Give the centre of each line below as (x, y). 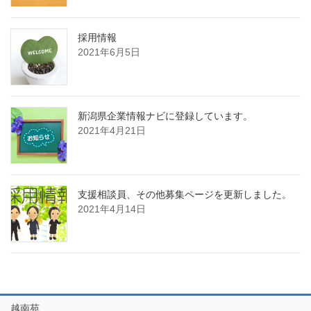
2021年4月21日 (112, 130)
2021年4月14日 (112, 209)
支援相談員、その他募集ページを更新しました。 (185, 194)
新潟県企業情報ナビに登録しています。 (165, 116)
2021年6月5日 (109, 52)
